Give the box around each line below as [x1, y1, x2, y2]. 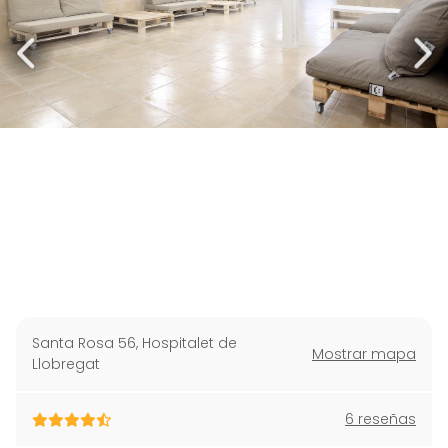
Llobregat [32, 354, 100, 374]
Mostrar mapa [312, 343, 416, 364]
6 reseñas [345, 409, 416, 429]
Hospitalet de [142, 333, 237, 353]
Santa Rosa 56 [32, 333, 136, 353]
